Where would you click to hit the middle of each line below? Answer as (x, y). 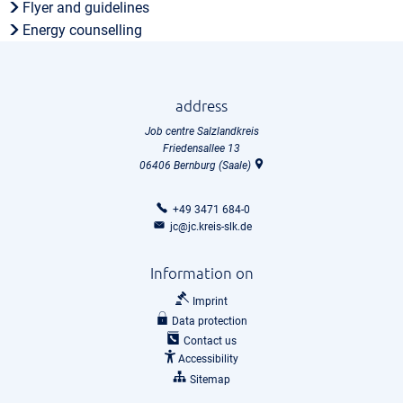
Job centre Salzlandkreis (201, 131)
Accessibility (209, 359)
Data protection (210, 321)
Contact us (210, 341)
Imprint (210, 301)
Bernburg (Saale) (212, 166)
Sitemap (210, 379)
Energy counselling (83, 30)
